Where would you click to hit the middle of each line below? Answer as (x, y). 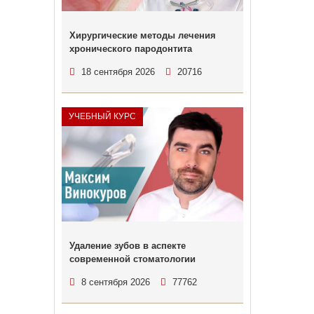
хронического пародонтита (130, 49)
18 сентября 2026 (118, 72)
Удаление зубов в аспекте (127, 246)
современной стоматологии (132, 259)
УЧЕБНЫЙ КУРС (102, 116)
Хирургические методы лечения (142, 35)
